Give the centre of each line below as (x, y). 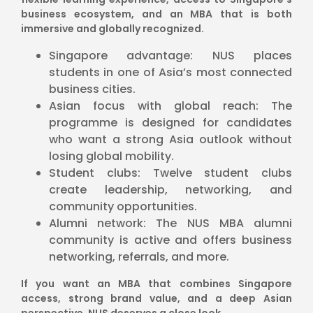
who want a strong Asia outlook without (170, 140)
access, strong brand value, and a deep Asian (156, 299)
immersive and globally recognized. (112, 29)
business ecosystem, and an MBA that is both (156, 14)
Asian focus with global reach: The (170, 106)
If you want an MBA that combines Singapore (156, 284)
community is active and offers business (170, 240)
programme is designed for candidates (170, 123)
